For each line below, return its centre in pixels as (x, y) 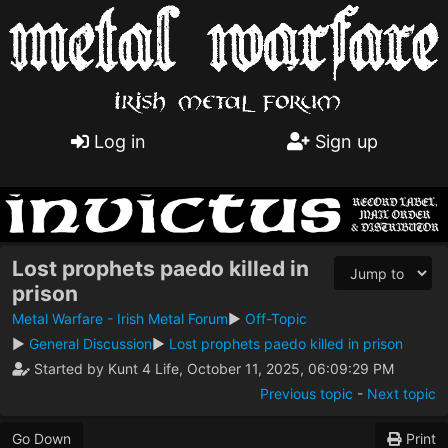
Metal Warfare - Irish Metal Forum (120, 319)
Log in (117, 142)
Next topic (401, 394)
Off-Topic (276, 319)
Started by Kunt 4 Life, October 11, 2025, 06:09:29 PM (212, 369)
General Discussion (90, 344)
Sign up (343, 142)
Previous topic (306, 394)
